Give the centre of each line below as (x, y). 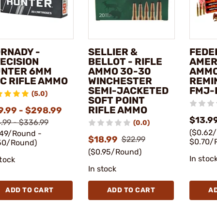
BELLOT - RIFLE (125, 61)
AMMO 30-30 (119, 71)
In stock (102, 169)
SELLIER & (113, 52)
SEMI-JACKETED (128, 90)
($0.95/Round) (115, 152)
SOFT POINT (116, 100)
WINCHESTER (120, 81)
